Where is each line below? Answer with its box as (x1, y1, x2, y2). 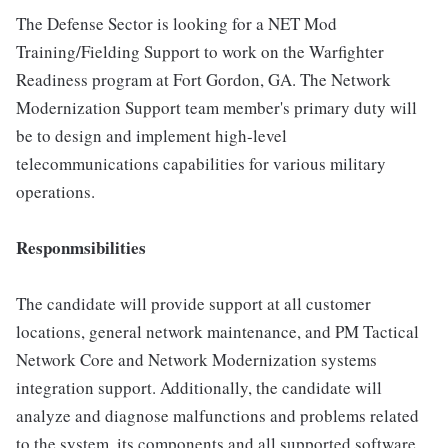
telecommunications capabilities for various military (16, 152, 386, 175)
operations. (16, 180, 95, 203)
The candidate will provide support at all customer (16, 292, 371, 315)
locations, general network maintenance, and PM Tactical (16, 320, 419, 343)
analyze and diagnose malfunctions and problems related (16, 404, 419, 427)
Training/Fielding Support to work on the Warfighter (16, 40, 384, 63)
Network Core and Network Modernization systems (16, 348, 377, 371)
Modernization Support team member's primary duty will (16, 96, 417, 119)
